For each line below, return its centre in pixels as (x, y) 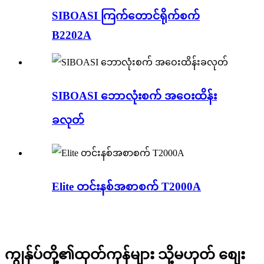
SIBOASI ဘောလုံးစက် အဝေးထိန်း (134, 95)
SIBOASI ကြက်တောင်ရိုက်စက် (126, 16)
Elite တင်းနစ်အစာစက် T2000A (126, 187)
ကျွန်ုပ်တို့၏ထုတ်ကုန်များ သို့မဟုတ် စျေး (125, 254)
